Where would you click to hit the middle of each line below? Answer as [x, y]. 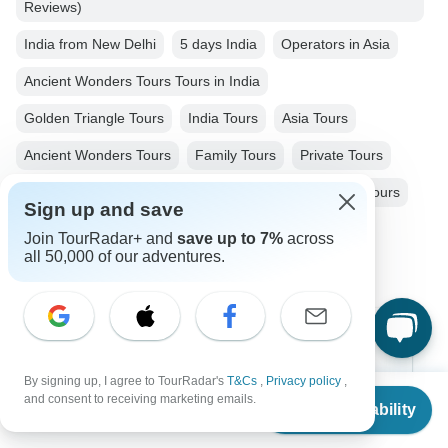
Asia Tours [315, 118]
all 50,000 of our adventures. [124, 256]
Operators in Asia [335, 44]
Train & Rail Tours [223, 192]
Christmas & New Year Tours [114, 229]
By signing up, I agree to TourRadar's [125, 381]
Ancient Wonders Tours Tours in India [142, 81]
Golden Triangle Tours [94, 118]
